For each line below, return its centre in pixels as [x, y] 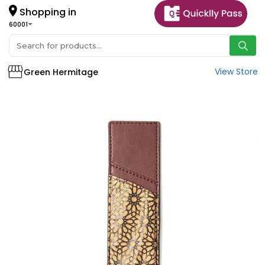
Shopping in [47, 12]
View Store [236, 72]
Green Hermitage [61, 72]
